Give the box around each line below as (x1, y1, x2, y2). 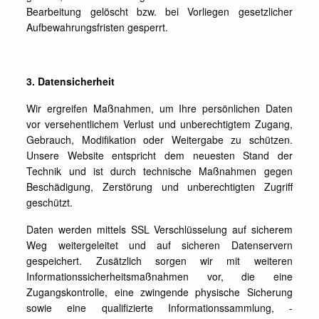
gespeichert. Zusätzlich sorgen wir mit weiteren (26, 253, 293, 268)
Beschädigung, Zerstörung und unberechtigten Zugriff (26, 179, 293, 194)
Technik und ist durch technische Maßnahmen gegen (26, 164, 293, 178)
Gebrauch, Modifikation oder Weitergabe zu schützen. (26, 132, 293, 147)
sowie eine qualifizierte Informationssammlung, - (26, 300, 293, 315)
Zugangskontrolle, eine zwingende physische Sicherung (26, 285, 293, 299)
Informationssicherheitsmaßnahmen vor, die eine (26, 269, 293, 283)
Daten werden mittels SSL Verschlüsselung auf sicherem (26, 222, 293, 236)
